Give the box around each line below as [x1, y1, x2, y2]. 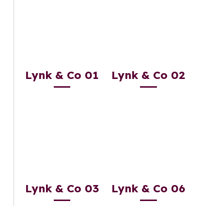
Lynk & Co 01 [25, 68, 99, 82]
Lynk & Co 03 [25, 181, 99, 195]
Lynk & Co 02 [111, 68, 186, 82]
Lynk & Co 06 [111, 181, 186, 195]
